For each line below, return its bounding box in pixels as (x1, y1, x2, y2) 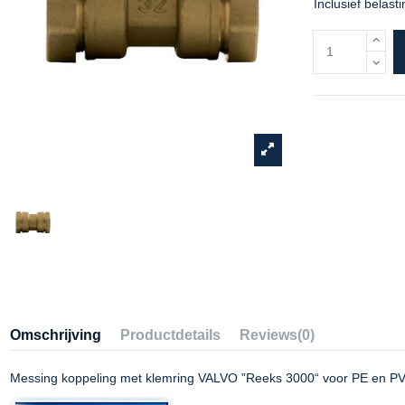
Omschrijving (9, 326, 101, 343)
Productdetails (119, 326, 221, 343)
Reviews (239, 326, 297, 343)
